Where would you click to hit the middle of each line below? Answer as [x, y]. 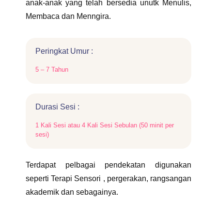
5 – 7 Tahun [52, 70]
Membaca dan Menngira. [68, 16]
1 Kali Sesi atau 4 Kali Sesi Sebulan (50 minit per [105, 125]
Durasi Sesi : [57, 107]
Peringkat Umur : [64, 51]
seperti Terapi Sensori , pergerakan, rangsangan [108, 178]
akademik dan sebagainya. [72, 192]
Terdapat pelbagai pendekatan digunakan [108, 165]
